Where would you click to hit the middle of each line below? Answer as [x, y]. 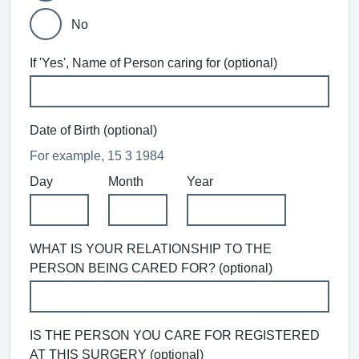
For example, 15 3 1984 [97, 155]
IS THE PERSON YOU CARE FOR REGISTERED [175, 335]
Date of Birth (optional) [93, 130]
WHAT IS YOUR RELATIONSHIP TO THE [151, 248]
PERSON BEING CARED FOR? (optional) [151, 268]
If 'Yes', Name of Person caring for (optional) [153, 63]
